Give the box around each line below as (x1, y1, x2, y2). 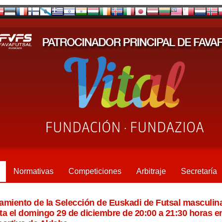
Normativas (13, 167, 54, 175)
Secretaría (181, 167, 217, 175)
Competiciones (68, 167, 121, 175)
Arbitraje (136, 167, 166, 175)
